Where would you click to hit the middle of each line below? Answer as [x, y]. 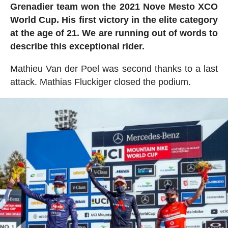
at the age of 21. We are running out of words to [114, 33]
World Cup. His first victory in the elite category [114, 20]
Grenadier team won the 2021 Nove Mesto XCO [114, 6]
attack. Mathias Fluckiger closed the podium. [100, 82]
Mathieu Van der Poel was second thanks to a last [114, 68]
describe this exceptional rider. [77, 46]
